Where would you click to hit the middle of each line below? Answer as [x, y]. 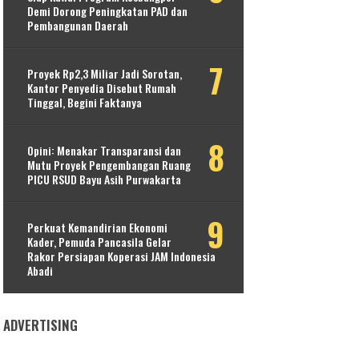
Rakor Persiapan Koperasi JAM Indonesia [122, 256]
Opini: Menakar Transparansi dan [105, 151]
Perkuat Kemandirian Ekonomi [98, 228]
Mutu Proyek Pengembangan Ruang [109, 165]
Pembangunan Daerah [78, 26]
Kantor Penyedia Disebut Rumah [102, 88]
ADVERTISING [41, 325]
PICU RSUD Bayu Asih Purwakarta [105, 179]
